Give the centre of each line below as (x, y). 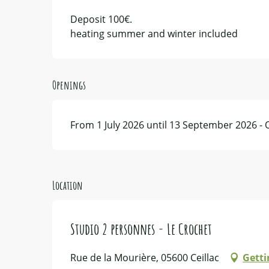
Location (68, 185)
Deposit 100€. (101, 19)
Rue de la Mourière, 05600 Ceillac (145, 257)
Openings (69, 85)
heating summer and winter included (154, 33)
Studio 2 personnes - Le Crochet (141, 228)
